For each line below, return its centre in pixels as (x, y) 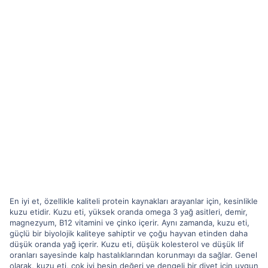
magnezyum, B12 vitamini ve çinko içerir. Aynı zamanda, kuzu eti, (130, 222)
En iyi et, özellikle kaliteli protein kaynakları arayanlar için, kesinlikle (134, 201)
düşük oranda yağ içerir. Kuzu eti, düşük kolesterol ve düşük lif (127, 244)
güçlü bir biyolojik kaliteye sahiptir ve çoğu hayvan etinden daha (129, 233)
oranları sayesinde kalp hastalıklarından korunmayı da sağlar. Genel (133, 255)
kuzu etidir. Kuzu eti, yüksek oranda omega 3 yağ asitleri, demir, (129, 211)
